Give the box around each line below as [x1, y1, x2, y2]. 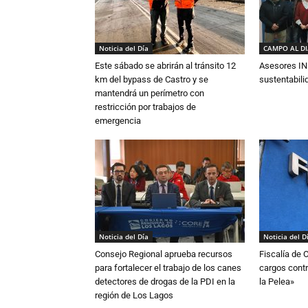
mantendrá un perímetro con [95, 88, 204, 98]
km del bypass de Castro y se [95, 74, 208, 85]
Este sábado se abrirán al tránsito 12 [95, 60, 236, 71]
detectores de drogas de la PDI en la [95, 276, 235, 287]
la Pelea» [259, 276, 294, 287]
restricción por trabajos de [95, 102, 196, 112]
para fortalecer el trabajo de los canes [95, 263, 241, 273]
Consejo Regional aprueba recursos [95, 249, 232, 259]
